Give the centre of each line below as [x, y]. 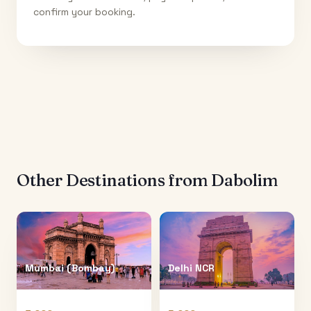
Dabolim [245, 180]
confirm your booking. [84, 11]
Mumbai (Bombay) [70, 268]
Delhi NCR [191, 268]
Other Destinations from [114, 180]
